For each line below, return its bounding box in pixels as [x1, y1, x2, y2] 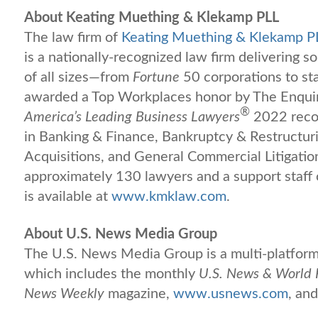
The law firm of [24, 30, 121, 45]
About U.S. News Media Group [24, 226, 217, 241]
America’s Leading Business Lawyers [24, 109, 240, 124]
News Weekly [24, 286, 104, 301]
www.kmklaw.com [111, 189, 226, 204]
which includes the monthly [24, 266, 195, 281]
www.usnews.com [173, 286, 288, 301]
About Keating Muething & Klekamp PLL [24, 10, 279, 25]
